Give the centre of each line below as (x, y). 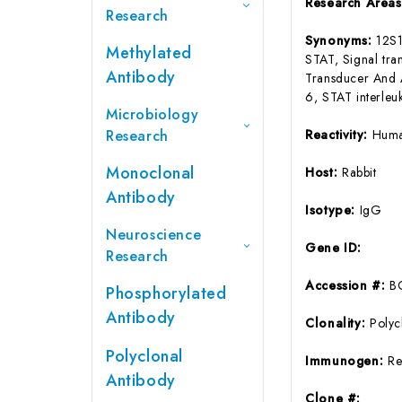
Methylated (149, 52)
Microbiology (153, 114)
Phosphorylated (166, 293)
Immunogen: (346, 360)
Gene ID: (334, 247)
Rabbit (359, 172)
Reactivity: (339, 134)
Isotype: (332, 210)
